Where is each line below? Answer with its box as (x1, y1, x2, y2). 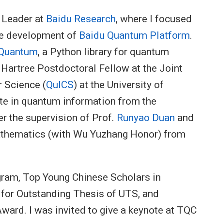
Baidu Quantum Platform (79, 29, 190, 41)
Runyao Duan (117, 111, 175, 124)
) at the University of (74, 78, 164, 91)
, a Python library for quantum (38, 46, 169, 58)
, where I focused (116, 13, 192, 25)
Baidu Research (46, 13, 116, 25)
